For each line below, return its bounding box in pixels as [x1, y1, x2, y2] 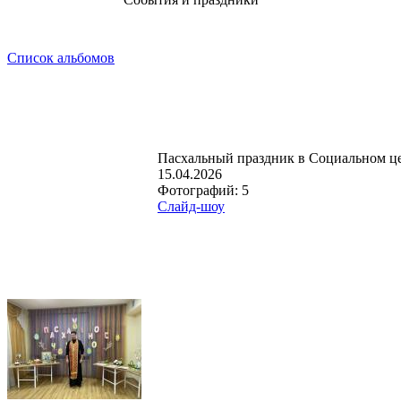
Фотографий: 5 [158, 183, 249, 199]
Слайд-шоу [158, 199, 225, 215]
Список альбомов [7, 50, 115, 66]
